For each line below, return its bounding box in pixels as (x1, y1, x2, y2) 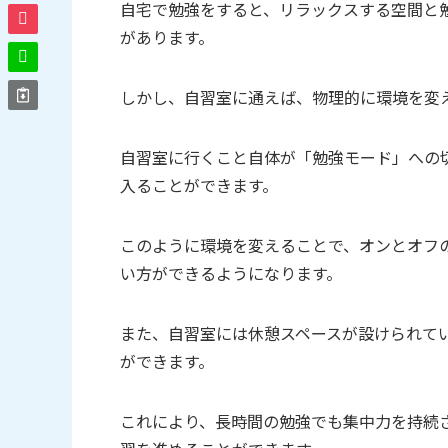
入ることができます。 (120, 172, 278, 197)
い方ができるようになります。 (120, 260, 342, 285)
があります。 (120, 24, 214, 49)
